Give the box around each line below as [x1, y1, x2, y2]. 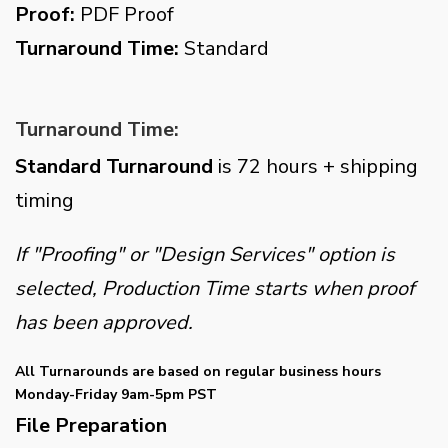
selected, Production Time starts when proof [15, 275, 415, 302]
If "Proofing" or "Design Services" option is [15, 241, 395, 268]
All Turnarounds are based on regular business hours [15, 362, 381, 381]
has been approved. [15, 309, 193, 336]
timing [15, 187, 74, 214]
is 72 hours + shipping [218, 153, 418, 180]
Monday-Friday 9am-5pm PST [15, 385, 217, 404]
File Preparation [15, 412, 167, 439]
